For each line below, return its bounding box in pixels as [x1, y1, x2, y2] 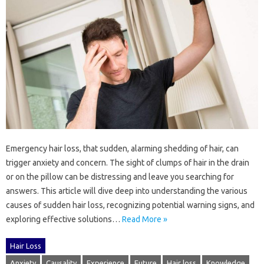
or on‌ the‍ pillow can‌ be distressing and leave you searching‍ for [6, 171, 234, 181]
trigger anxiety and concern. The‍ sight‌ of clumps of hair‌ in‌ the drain [6, 157, 249, 167]
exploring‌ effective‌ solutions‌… [6, 214, 122, 224]
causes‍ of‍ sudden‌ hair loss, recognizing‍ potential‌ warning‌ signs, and [6, 200, 255, 210]
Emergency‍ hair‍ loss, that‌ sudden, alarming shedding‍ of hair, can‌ [6, 143, 239, 153]
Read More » [122, 214, 167, 224]
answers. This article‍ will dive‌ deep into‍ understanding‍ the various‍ [6, 186, 247, 196]
